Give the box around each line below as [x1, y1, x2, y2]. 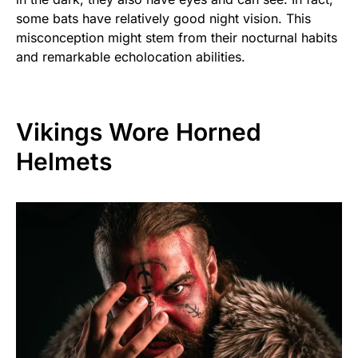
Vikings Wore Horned [16, 117, 261, 146]
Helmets [16, 146, 112, 176]
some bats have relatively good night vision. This [16, 10, 311, 26]
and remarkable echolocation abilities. [16, 48, 245, 65]
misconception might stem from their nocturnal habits [16, 29, 337, 46]
